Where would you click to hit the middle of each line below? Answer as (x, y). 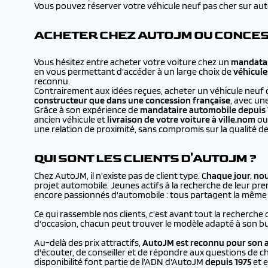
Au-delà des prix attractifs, (88, 243)
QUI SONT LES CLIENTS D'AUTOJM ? (145, 159)
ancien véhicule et (71, 119)
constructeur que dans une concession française (132, 100)
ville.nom (237, 119)
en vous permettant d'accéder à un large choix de (134, 71)
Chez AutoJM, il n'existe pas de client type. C (120, 176)
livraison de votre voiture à (163, 119)
